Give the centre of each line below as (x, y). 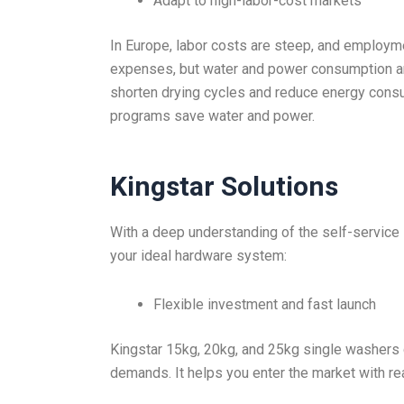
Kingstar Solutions (224, 187)
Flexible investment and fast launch (265, 305)
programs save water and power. (212, 116)
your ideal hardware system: (198, 256)
